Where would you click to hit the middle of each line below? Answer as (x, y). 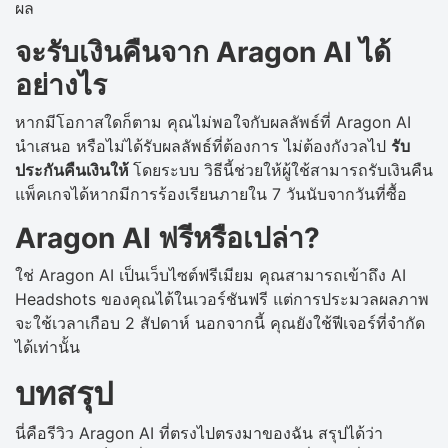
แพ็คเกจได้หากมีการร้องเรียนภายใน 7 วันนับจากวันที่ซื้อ (211, 193)
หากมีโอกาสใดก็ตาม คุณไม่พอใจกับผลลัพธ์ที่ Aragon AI (213, 121)
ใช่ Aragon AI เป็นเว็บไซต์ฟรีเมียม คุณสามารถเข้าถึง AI (210, 274)
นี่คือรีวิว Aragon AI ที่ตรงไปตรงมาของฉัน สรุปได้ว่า (199, 432)
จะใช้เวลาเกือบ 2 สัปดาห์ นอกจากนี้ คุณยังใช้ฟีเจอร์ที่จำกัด (220, 322)
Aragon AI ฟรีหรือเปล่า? (167, 237)
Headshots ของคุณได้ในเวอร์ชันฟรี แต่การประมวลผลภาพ (222, 298)
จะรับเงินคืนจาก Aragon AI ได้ (203, 51)
